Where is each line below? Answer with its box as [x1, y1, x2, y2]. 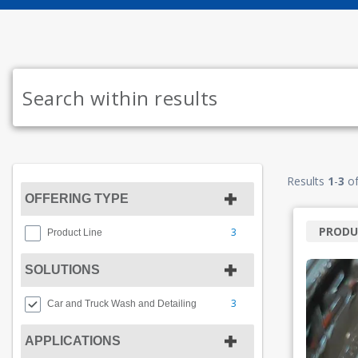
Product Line [47, 227, 102, 238]
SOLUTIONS [25, 263, 100, 276]
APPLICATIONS [25, 334, 121, 348]
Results [287, 173, 328, 189]
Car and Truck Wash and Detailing [47, 298, 197, 309]
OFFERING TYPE [25, 192, 129, 205]
